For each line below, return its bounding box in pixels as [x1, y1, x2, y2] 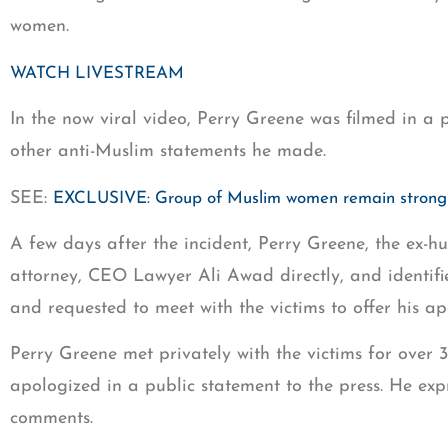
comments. [10, 409, 99, 429]
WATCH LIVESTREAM [10, 64, 184, 82]
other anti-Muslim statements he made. [10, 142, 332, 162]
